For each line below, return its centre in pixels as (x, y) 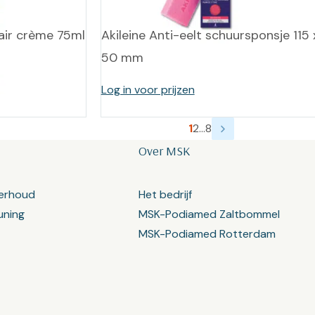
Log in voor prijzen (148, 90)
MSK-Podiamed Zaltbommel (210, 214)
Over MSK (165, 151)
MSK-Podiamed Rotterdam (207, 234)
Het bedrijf (166, 194)
